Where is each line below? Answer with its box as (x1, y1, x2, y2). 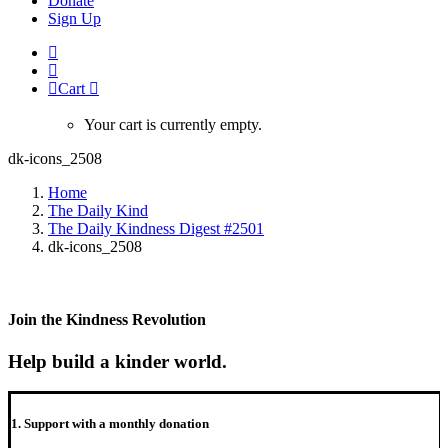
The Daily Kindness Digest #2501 (48, 220, 264, 237)
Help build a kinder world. (8, 350, 227, 372)
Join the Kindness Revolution (8, 311, 206, 329)
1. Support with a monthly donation (11, 416, 209, 432)
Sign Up (48, 10, 101, 27)
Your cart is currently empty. (84, 116, 262, 133)
